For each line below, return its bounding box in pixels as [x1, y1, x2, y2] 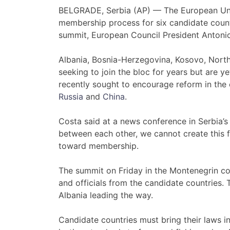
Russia [59, 91, 83, 102]
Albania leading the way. [59, 190, 153, 201]
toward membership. [59, 141, 139, 151]
